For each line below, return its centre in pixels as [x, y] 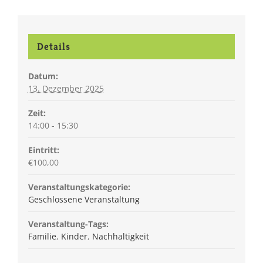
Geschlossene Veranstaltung [84, 199]
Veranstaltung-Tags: [68, 224]
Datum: [43, 76]
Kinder [74, 236]
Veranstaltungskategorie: [79, 187]
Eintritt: [43, 150]
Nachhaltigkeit [120, 236]
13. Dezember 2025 [66, 88]
